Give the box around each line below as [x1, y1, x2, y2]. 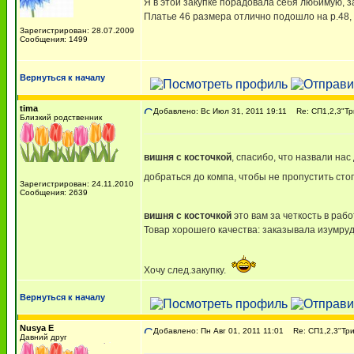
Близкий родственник [20, 113, 102, 122]
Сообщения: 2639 [20, 188, 88, 197]
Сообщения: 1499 [20, 35, 88, 43]
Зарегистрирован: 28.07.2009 [20, 26, 134, 35]
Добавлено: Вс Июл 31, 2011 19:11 [153, 107, 287, 115]
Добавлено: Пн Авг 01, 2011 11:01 [153, 326, 284, 335]
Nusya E [20, 323, 54, 333]
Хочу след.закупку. [144, 265, 228, 276]
